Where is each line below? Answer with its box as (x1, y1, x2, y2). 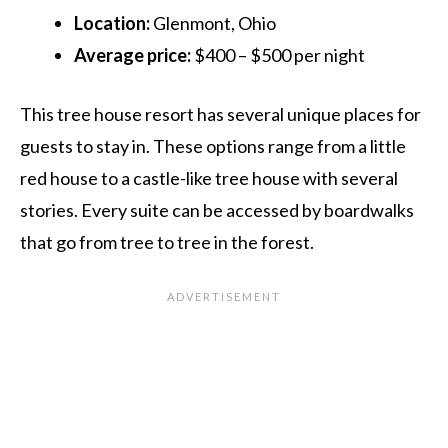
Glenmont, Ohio (150, 11, 276, 34)
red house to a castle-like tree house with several (20, 166, 398, 189)
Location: (74, 11, 150, 34)
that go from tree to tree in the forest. (20, 230, 314, 253)
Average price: (74, 43, 191, 66)
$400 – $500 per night (191, 43, 365, 66)
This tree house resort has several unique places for (20, 102, 421, 125)
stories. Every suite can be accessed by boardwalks (20, 198, 414, 221)
